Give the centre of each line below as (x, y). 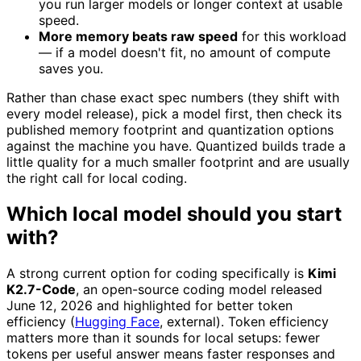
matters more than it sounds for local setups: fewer (163, 338)
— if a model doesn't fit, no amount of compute (185, 53)
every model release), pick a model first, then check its (174, 114)
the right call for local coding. (97, 178)
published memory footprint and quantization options (170, 130)
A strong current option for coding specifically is (157, 274)
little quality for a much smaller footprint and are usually (178, 162)
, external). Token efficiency (244, 322)
